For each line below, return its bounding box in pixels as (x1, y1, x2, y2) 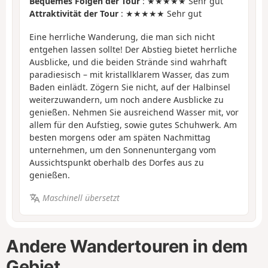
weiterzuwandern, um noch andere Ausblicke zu (29, 93, 224, 105)
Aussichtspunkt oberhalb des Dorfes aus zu (29, 156, 204, 168)
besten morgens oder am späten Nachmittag (29, 131, 211, 143)
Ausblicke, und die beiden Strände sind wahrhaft (29, 56, 227, 68)
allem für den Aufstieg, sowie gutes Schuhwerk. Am (29, 118, 237, 130)
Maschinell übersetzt (42, 192, 120, 204)
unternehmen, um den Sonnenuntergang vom (29, 144, 216, 156)
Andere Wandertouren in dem (6, 236, 248, 257)
